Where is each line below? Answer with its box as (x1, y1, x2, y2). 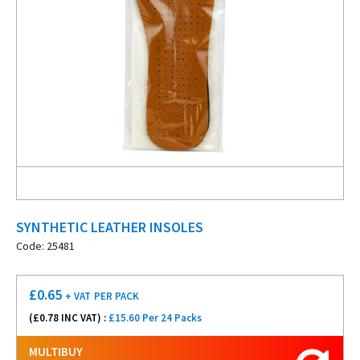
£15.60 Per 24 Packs (108, 311, 202, 325)
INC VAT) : (59, 311, 108, 325)
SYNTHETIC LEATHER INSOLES (16, 218, 203, 236)
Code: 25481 (16, 239, 75, 253)
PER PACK (94, 289, 139, 303)
